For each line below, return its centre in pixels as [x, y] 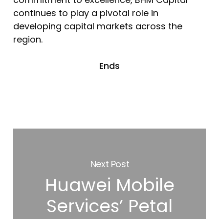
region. [28, 39]
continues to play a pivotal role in [86, 13]
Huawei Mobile [109, 185]
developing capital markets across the [98, 26]
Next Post [110, 164]
